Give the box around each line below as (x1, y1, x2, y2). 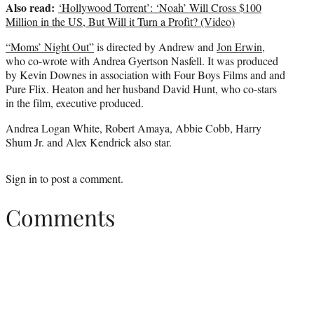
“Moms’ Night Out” (6, 39, 94, 55)
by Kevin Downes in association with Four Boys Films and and (6, 67, 285, 83)
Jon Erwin (217, 39, 262, 55)
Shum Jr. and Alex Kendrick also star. (6, 135, 172, 150)
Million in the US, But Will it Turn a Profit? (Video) (6, 14, 235, 29)
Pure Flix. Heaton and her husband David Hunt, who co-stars (6, 81, 277, 97)
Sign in (6, 171, 37, 186)
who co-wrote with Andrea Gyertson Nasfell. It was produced (6, 53, 278, 69)
